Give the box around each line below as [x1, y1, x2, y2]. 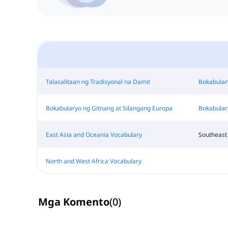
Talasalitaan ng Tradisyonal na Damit [45, 77, 150, 86]
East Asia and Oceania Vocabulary [45, 130, 142, 139]
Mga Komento [38, 195, 109, 209]
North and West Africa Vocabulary [45, 156, 141, 165]
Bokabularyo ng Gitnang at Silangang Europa [45, 103, 173, 112]
